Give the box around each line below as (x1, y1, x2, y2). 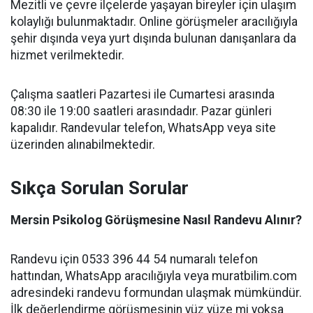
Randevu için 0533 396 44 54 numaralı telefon (10, 252, 258, 267)
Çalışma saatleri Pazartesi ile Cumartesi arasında (10, 87, 275, 102)
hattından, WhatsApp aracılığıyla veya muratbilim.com (10, 269, 297, 284)
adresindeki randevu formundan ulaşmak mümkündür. (10, 286, 302, 300)
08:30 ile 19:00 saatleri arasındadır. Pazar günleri (10, 104, 272, 119)
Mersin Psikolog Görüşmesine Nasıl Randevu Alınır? (10, 213, 302, 228)
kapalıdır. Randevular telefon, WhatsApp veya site (10, 121, 276, 136)
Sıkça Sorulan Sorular (10, 177, 189, 199)
